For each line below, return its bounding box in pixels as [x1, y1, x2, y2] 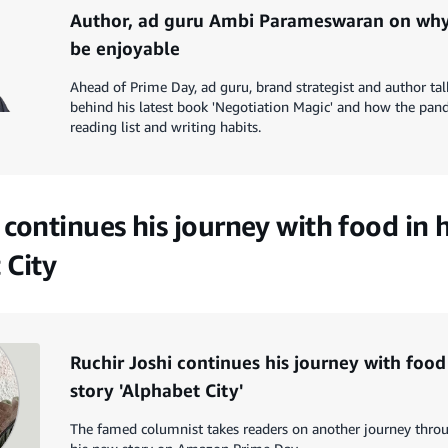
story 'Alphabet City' [70, 379, 243, 402]
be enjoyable [70, 37, 180, 60]
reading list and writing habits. [70, 118, 261, 136]
